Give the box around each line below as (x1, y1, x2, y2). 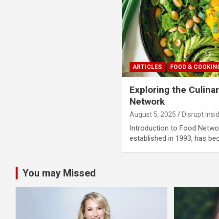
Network (130, 95, 165, 107)
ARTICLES (132, 63, 162, 70)
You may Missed (22, 167, 96, 179)
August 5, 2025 (130, 110, 176, 118)
